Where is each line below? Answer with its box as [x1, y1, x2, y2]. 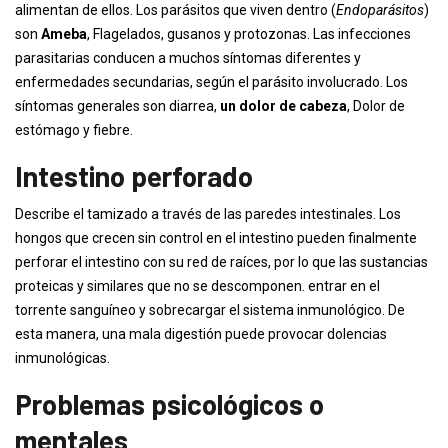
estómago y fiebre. [15, 122, 133, 138]
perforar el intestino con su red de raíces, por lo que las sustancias [15, 254, 428, 270]
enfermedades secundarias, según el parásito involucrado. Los [15, 74, 408, 90]
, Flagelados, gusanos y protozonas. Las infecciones [87, 26, 411, 42]
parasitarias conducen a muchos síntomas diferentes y [15, 50, 361, 66]
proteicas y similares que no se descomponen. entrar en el [15, 278, 380, 294]
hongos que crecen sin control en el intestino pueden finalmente [15, 230, 417, 246]
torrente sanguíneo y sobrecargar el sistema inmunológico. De [15, 302, 405, 318]
